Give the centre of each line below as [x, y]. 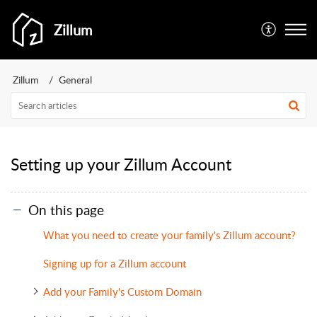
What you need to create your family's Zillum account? [173, 235]
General [75, 80]
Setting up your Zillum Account [121, 164]
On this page [66, 209]
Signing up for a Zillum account [116, 263]
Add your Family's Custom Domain [122, 291]
